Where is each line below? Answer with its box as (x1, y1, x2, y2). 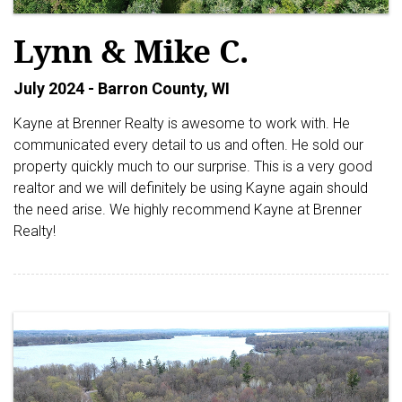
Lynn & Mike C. (13, 29, 249, 72)
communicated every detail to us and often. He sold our (13, 135, 363, 153)
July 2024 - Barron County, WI (13, 78, 230, 98)
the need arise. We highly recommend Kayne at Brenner (13, 200, 362, 218)
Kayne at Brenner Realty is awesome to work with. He (13, 114, 350, 132)
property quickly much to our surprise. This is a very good (13, 157, 372, 175)
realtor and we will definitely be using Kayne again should (13, 179, 368, 197)
